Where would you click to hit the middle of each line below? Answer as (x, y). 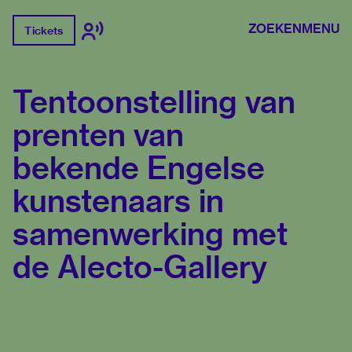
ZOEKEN (275, 28)
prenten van (98, 135)
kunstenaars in (118, 201)
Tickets (44, 30)
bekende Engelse (139, 168)
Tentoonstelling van (154, 102)
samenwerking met (150, 234)
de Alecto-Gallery (140, 267)
